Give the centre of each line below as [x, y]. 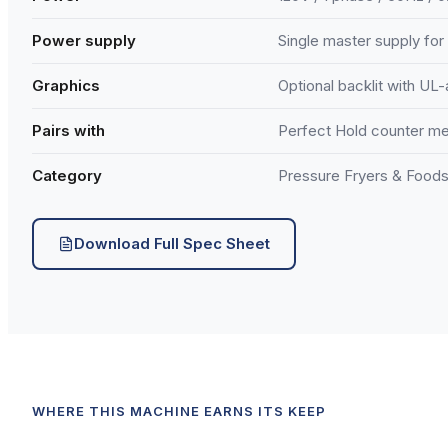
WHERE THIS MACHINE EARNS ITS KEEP [179, 410]
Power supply [84, 40]
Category [67, 175]
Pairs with [68, 130]
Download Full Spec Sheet [172, 243]
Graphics [66, 85]
